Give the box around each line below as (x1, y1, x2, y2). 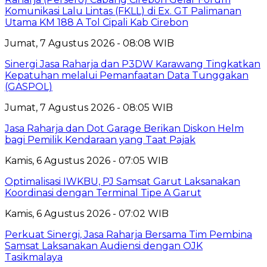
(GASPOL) (5, 80, 52, 92)
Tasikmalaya (5, 251, 63, 263)
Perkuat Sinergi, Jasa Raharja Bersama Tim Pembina (5, 228, 252, 240)
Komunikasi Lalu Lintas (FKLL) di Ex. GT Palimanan (5, 5, 241, 17)
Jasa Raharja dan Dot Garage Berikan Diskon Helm (5, 122, 244, 134)
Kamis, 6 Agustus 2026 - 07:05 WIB (5, 154, 168, 166)
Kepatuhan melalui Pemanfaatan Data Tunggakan (5, 69, 249, 81)
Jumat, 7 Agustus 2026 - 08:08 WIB (5, 37, 174, 49)
